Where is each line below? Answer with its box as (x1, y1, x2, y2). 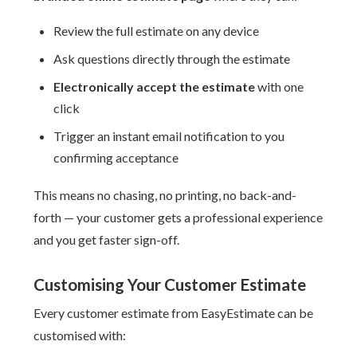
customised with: (33, 328, 127, 343)
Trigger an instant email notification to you (53, 128, 285, 143)
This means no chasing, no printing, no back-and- (33, 187, 297, 202)
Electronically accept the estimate (53, 79, 256, 94)
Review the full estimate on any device (53, 23, 260, 38)
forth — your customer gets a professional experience (33, 210, 324, 225)
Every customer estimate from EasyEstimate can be (33, 305, 314, 320)
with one (255, 79, 304, 94)
